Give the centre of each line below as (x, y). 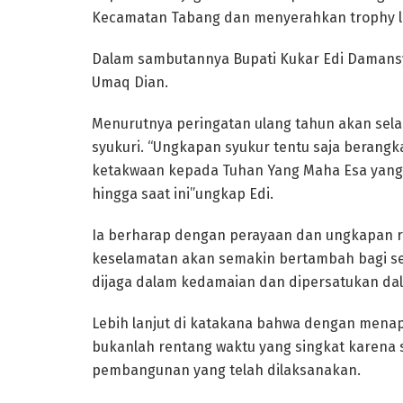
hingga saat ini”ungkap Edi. (183, 193)
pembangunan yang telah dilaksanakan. (226, 370)
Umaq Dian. (130, 82)
